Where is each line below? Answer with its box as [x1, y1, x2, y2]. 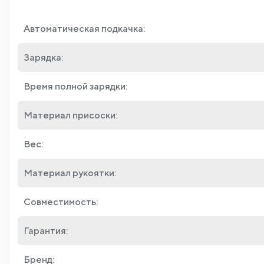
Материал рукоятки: [24, 167, 116, 179]
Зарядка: [24, 51, 63, 63]
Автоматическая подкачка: [24, 22, 145, 34]
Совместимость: [24, 196, 98, 207]
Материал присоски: [24, 109, 117, 121]
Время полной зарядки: [24, 80, 127, 92]
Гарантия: [24, 225, 68, 236]
